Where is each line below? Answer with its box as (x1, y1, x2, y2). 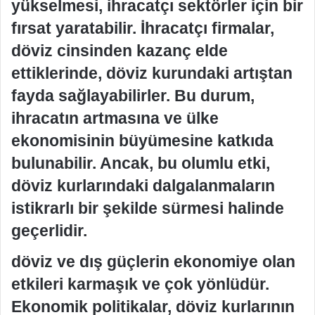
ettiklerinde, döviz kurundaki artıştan (11, 64, 292, 82)
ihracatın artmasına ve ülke (11, 109, 219, 127)
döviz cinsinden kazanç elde (11, 41, 228, 60)
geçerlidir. (11, 221, 87, 240)
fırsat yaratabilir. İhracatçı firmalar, (11, 19, 274, 37)
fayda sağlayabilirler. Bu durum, (11, 86, 255, 105)
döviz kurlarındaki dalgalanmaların (11, 176, 275, 195)
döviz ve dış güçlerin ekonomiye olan (11, 252, 295, 271)
